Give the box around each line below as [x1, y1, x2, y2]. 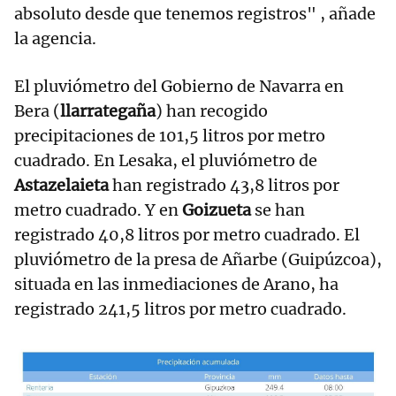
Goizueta [182, 199, 255, 220]
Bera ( [14, 100, 60, 121]
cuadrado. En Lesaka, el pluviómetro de [14, 149, 317, 171]
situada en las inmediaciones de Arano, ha [14, 273, 339, 294]
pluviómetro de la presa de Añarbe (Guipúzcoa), [14, 248, 382, 270]
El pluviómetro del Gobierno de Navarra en [14, 75, 344, 96]
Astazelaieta [14, 174, 112, 195]
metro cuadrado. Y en [14, 199, 182, 220]
